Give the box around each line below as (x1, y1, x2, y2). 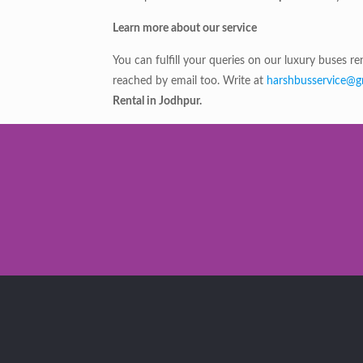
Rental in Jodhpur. (113, 96, 203, 108)
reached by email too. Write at (113, 75, 267, 88)
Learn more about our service (113, 23, 258, 35)
